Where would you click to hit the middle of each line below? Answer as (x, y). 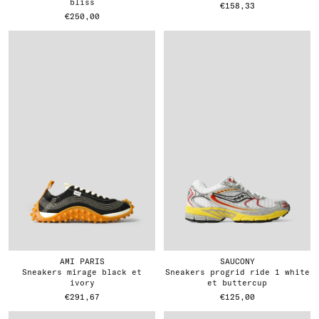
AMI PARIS (82, 261)
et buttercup (237, 283)
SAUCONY (237, 261)
